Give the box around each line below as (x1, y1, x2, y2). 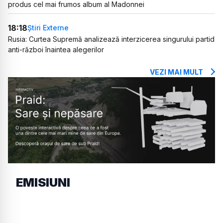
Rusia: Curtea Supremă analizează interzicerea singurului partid (8, 34, 215, 43)
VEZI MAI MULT (150, 67, 203, 76)
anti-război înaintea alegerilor (8, 45, 104, 54)
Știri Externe (27, 23, 69, 32)
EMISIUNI (16, 175, 70, 190)
